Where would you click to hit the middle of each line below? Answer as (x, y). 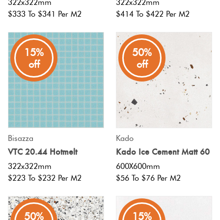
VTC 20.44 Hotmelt (42, 151)
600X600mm (138, 166)
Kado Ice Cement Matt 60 (163, 151)
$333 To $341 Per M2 (45, 14)
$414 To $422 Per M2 (153, 14)
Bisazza (21, 138)
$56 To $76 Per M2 (148, 178)
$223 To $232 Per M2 (45, 178)
